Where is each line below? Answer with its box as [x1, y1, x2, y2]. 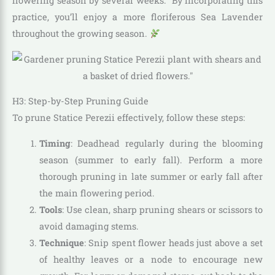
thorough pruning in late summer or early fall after [39, 171, 263, 182]
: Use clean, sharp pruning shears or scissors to [61, 204, 263, 215]
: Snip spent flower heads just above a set [83, 237, 263, 249]
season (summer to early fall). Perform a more [39, 154, 263, 166]
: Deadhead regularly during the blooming [70, 137, 263, 149]
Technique [39, 237, 84, 249]
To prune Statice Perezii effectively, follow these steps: [12, 112, 245, 124]
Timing [39, 137, 71, 149]
